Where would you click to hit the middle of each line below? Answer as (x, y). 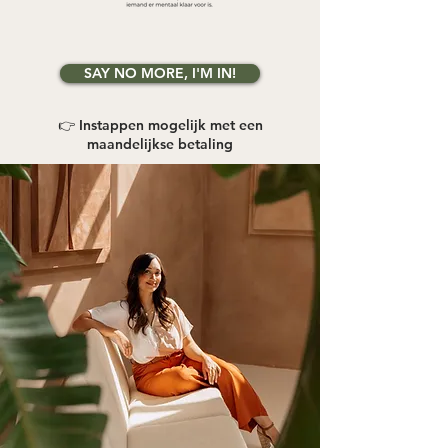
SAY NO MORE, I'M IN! (160, 73)
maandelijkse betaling (160, 144)
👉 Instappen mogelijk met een (160, 125)
